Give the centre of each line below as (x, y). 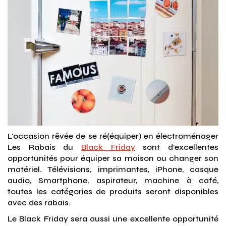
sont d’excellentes (177, 147)
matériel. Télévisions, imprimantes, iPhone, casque (113, 169)
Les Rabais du (44, 147)
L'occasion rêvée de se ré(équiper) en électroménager (113, 136)
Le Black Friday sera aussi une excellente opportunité (113, 219)
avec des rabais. (39, 203)
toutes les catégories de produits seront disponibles (113, 191)
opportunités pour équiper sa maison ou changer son (113, 158)
